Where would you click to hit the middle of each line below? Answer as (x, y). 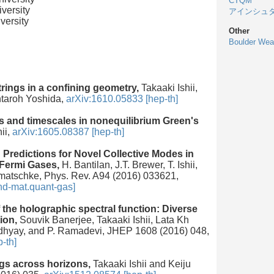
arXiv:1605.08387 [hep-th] (68, 131)
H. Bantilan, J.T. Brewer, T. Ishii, (128, 165)
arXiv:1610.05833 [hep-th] (122, 98)
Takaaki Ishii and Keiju (141, 264)
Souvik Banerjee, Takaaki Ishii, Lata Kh (103, 220)
